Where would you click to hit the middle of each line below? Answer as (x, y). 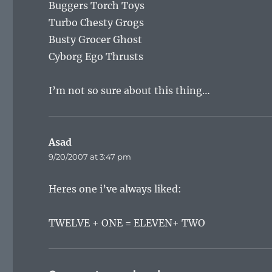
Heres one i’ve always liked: (115, 189)
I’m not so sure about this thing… (130, 90)
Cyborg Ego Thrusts (96, 56)
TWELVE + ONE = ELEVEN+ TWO (127, 223)
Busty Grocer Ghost (96, 39)
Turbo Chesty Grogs (97, 22)
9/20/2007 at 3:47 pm (90, 157)
